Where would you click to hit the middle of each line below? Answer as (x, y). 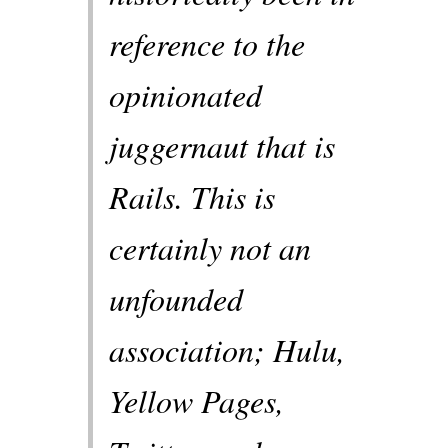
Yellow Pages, (196, 401)
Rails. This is (192, 197)
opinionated (185, 95)
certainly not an (210, 248)
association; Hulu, (227, 350)
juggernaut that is (222, 146)
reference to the (207, 44)
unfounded (176, 299)
